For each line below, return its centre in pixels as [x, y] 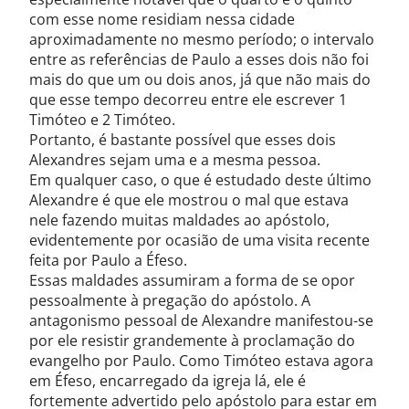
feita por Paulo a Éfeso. [108, 260]
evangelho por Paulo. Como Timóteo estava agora [201, 361]
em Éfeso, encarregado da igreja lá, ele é [168, 381]
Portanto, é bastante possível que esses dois [183, 140]
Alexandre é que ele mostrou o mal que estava [189, 200]
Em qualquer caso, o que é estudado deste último [200, 180]
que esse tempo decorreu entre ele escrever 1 [188, 100]
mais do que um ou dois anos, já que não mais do [200, 79]
